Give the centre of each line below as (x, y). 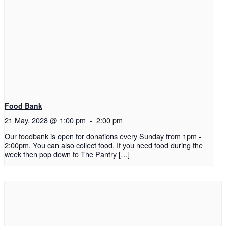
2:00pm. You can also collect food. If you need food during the (104, 145)
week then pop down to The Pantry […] (67, 154)
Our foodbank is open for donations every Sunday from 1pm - (103, 136)
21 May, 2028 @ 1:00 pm (45, 120)
